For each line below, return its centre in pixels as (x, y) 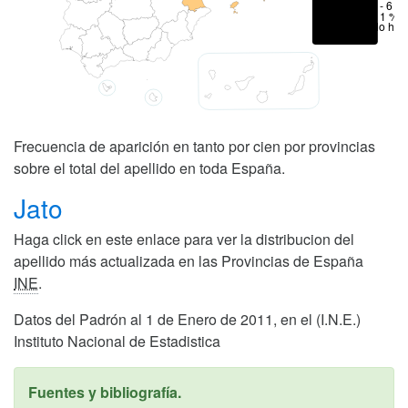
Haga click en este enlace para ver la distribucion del (184, 239)
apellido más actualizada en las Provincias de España (189, 260)
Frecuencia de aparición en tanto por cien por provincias (194, 146)
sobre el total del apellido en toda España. (149, 168)
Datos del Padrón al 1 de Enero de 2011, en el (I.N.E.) (187, 319)
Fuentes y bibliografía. (105, 392)
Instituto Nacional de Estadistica (117, 341)
